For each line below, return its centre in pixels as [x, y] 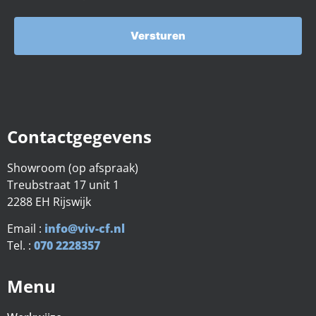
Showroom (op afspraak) [73, 168]
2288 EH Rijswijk [49, 201]
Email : [26, 229]
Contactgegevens [79, 136]
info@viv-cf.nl [85, 229]
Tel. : [20, 246]
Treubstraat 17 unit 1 [63, 184]
